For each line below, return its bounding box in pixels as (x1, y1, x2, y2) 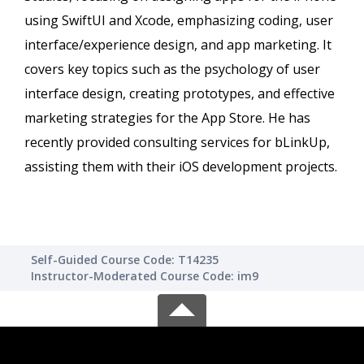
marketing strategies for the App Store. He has (24, 109, 310, 128)
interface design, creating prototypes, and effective (24, 84, 335, 103)
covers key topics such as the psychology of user (24, 60, 320, 79)
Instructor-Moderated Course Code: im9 (31, 268, 258, 284)
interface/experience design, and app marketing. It (24, 36, 331, 54)
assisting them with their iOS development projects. (24, 158, 337, 176)
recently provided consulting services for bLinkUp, (24, 133, 330, 152)
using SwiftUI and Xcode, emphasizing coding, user (24, 11, 333, 30)
